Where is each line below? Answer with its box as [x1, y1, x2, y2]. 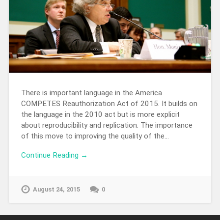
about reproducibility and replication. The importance [21, 121, 192, 130]
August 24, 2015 [32, 186, 80, 193]
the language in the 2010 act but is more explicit [21, 110, 180, 119]
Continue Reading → [21, 151, 88, 160]
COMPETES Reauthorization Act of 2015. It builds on [21, 99, 197, 109]
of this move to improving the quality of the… [21, 132, 169, 141]
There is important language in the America [21, 88, 162, 98]
